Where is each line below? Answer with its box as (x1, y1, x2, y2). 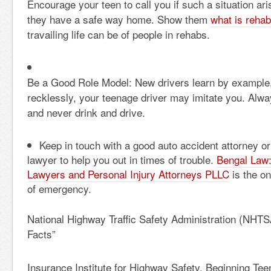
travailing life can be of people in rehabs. (27, 27, 210, 42)
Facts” (27, 226, 56, 241)
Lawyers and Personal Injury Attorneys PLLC (27, 166, 229, 181)
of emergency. (27, 181, 91, 196)
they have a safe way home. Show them (27, 11, 211, 27)
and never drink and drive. (27, 105, 145, 120)
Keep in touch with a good (39, 137, 158, 152)
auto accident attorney (158, 137, 258, 152)
